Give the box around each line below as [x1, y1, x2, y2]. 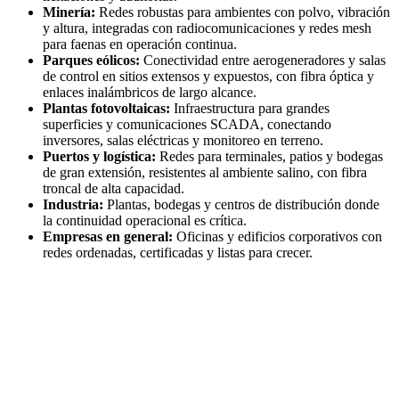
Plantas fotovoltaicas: [43, 100, 170, 116]
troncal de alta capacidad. [43, 180, 184, 196]
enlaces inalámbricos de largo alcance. [43, 84, 256, 100]
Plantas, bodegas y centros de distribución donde [103, 196, 379, 212]
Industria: [43, 196, 103, 212]
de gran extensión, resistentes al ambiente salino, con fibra [43, 164, 367, 180]
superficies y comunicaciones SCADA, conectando [43, 116, 331, 132]
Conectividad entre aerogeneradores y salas [140, 52, 386, 68]
